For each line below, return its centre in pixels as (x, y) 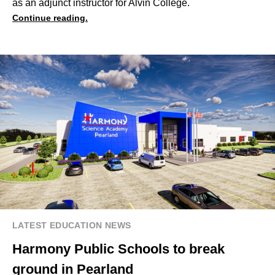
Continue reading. (50, 18)
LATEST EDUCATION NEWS (72, 226)
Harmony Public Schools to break (118, 249)
